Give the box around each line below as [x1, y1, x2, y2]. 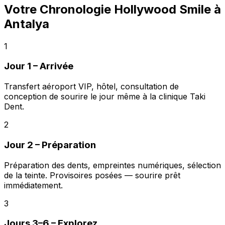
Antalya [4, 16, 49, 31]
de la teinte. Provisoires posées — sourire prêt [4, 170, 180, 180]
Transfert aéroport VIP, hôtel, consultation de [4, 81, 179, 92]
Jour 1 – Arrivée [4, 60, 73, 72]
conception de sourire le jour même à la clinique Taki [4, 91, 205, 102]
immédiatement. [4, 180, 63, 190]
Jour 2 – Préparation [4, 139, 96, 151]
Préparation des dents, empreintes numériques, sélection [4, 160, 221, 170]
